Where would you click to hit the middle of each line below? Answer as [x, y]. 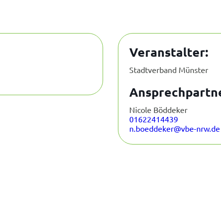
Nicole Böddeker [158, 110]
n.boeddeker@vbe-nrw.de [175, 129]
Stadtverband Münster [169, 70]
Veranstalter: [169, 52]
